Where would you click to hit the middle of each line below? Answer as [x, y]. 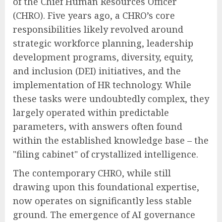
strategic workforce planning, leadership [103, 43]
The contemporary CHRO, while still [92, 173]
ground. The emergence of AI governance [104, 214]
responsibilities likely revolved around [98, 29]
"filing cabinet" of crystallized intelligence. [106, 154]
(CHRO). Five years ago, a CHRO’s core [94, 15]
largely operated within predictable [91, 112]
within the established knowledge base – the [111, 140]
